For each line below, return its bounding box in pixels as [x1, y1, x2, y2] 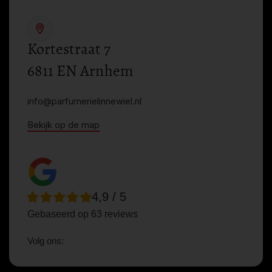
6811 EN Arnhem [27, 58, 134, 83]
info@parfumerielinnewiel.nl [27, 95, 142, 107]
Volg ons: [27, 235, 64, 246]
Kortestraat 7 [27, 36, 111, 61]
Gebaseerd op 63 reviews [27, 208, 138, 219]
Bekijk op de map [27, 118, 100, 131]
